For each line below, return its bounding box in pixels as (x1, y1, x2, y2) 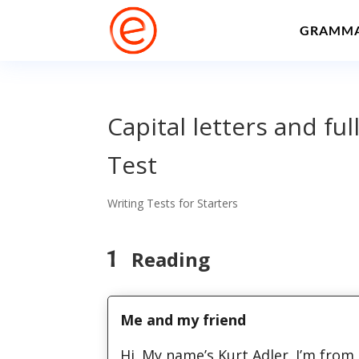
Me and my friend (120, 309, 247, 329)
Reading (117, 245, 211, 272)
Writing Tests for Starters (107, 196, 239, 211)
